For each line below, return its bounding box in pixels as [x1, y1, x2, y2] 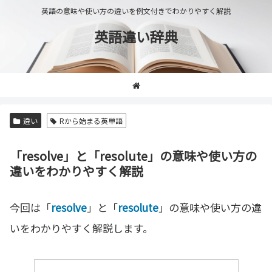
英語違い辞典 [94, 26, 178, 47]
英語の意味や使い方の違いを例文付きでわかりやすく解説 [41, 5, 231, 16]
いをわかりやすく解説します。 [10, 220, 153, 236]
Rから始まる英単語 [59, 115, 123, 126]
